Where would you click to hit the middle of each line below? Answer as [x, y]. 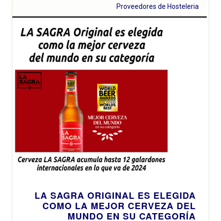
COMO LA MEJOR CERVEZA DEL [119, 205]
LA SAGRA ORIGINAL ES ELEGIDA [115, 195]
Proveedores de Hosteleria [158, 6]
